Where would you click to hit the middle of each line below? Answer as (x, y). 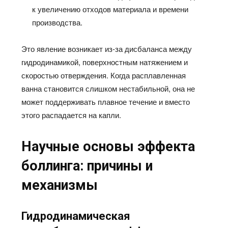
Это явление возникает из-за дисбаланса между (107, 48)
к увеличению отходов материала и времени (110, 9)
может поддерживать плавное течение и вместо (106, 101)
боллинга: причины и (87, 166)
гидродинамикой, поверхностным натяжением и (105, 62)
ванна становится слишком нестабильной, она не (108, 88)
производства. (58, 22)
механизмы (60, 185)
